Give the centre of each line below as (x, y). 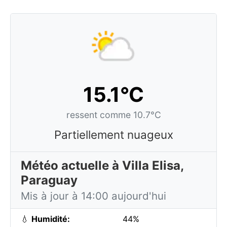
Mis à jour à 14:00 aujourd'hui (93, 196)
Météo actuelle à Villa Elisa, (102, 165)
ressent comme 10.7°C (113, 115)
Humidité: (51, 219)
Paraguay (49, 180)
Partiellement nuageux (113, 135)
